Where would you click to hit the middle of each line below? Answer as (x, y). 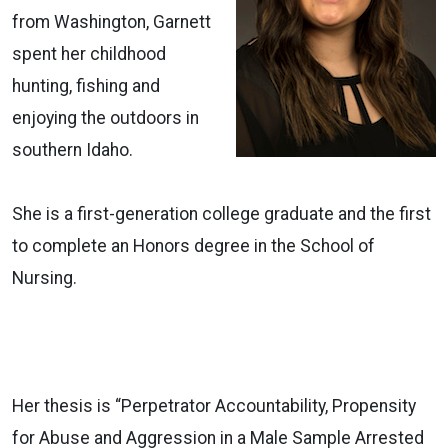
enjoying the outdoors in (105, 117)
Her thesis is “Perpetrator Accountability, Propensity (214, 405)
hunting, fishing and (86, 85)
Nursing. (44, 277)
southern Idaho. (72, 149)
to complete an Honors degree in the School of (193, 245)
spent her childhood (89, 53)
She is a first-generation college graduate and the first (221, 213)
